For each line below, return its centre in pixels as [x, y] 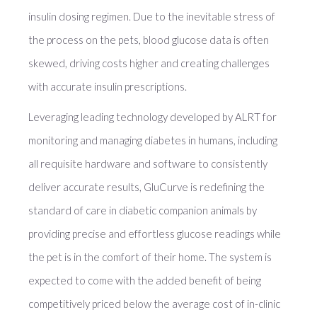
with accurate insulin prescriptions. [108, 86]
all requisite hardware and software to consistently [148, 163]
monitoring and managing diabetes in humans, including [153, 140]
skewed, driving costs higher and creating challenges [149, 63]
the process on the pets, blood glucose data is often [149, 40]
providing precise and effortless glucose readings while [155, 234]
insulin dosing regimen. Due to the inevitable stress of [152, 16]
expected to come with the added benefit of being [145, 280]
